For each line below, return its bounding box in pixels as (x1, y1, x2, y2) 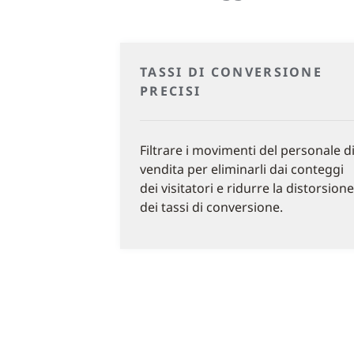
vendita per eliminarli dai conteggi (140, 160, 344, 178)
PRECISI (140, 82, 201, 100)
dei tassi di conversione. (140, 198, 283, 216)
